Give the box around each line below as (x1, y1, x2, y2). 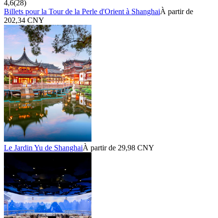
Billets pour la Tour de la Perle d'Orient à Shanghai (4, 7, 160, 16)
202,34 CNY (4, 16, 44, 24)
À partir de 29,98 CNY (83, 143, 154, 152)
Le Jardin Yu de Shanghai (4, 143, 83, 152)
